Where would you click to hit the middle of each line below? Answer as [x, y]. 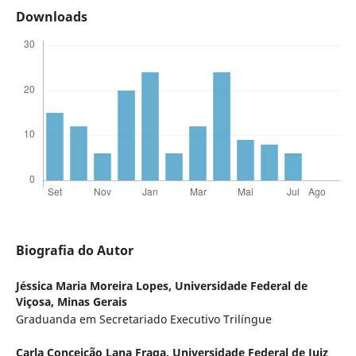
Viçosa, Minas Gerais [71, 302]
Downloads [51, 17]
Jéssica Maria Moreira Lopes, [95, 286]
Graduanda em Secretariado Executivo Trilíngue [143, 319]
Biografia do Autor [74, 251]
